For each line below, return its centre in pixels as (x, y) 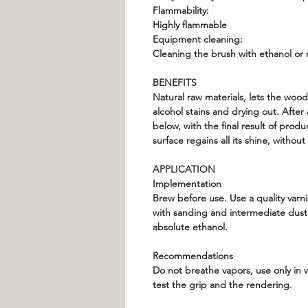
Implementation (187, 184)
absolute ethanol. (190, 227)
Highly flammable (190, 25)
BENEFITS (175, 82)
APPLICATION (184, 169)
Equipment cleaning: (198, 39)
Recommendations (193, 256)
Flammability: (181, 10)
